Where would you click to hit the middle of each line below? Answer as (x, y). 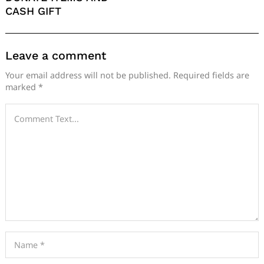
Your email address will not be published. (88, 75)
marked (22, 87)
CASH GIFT (33, 11)
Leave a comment (56, 55)
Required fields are (211, 75)
